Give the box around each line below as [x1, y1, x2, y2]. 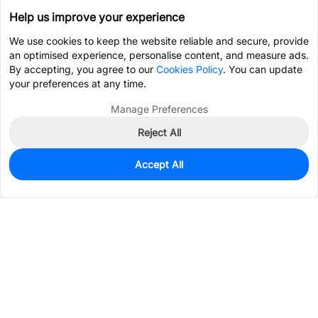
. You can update [223, 63, 302, 75]
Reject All [137, 126, 181, 138]
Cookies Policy [156, 63, 223, 75]
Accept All [135, 158, 183, 170]
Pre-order [227, 170, 273, 182]
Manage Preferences [110, 103, 208, 115]
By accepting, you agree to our [9, 63, 156, 75]
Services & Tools [9, 298, 84, 310]
